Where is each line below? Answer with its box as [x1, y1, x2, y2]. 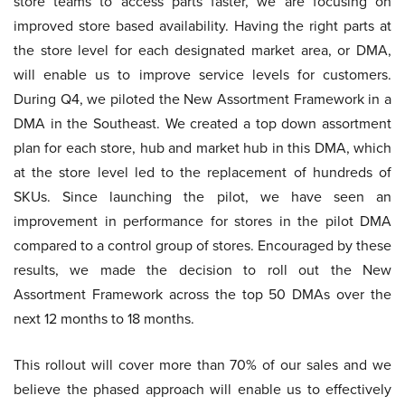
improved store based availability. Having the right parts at [14, 15, 391, 36]
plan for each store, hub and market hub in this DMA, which [14, 137, 391, 158]
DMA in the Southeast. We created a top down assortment [14, 113, 391, 134]
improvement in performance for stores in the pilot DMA [14, 211, 391, 231]
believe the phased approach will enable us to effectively [14, 379, 391, 400]
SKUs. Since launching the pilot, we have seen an [14, 186, 391, 207]
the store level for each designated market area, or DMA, [14, 40, 391, 61]
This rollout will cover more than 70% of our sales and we [14, 354, 391, 375]
